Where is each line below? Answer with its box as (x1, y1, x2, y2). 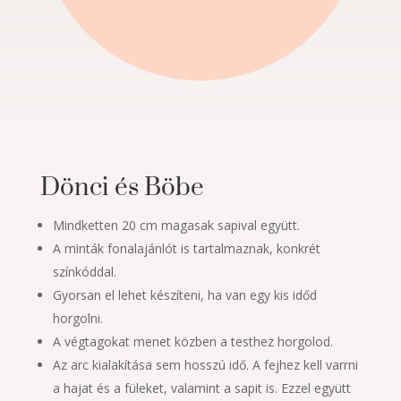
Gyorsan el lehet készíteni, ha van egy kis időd (52, 286, 317, 304)
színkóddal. (52, 263, 116, 281)
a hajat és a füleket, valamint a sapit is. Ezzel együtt (52, 380, 351, 397)
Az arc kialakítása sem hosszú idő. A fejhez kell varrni (52, 356, 358, 374)
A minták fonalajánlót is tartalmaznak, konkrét (52, 240, 320, 258)
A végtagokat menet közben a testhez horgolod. (52, 333, 333, 351)
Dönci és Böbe (39, 172, 204, 204)
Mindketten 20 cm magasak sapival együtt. (52, 217, 300, 235)
